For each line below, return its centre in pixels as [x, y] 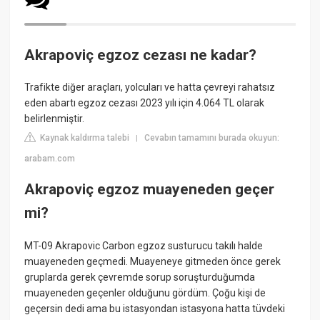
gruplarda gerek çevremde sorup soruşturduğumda [140, 277]
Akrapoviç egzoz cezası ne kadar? [141, 55]
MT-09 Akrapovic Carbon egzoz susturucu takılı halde [144, 245]
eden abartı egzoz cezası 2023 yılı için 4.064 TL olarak [145, 103]
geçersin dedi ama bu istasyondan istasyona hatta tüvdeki [155, 308]
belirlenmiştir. [55, 119]
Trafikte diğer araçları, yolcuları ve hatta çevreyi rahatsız [150, 87]
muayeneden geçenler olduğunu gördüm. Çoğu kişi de [145, 292]
